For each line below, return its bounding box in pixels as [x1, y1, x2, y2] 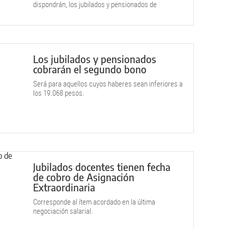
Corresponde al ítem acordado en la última [33, 197, 155, 207]
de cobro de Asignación [33, 170, 134, 183]
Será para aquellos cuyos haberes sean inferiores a [33, 79, 183, 89]
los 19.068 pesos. [33, 89, 84, 98]
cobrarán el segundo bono [33, 63, 147, 75]
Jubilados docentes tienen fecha [33, 160, 170, 173]
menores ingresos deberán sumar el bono [33, 9, 154, 18]
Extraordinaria [33, 181, 95, 193]
